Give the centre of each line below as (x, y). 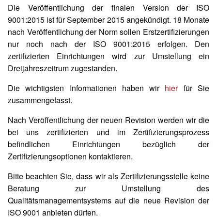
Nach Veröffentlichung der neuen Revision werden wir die (108, 120)
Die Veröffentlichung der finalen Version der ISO (108, 8)
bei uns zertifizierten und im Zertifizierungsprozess (108, 132)
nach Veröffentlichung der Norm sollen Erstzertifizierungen (108, 32)
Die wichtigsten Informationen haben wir (86, 88)
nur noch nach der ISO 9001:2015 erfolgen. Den (108, 44)
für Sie (194, 88)
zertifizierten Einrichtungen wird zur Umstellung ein (108, 56)
